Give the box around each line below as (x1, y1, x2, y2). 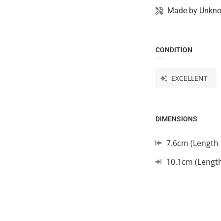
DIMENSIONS (155, 115, 197, 123)
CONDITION (155, 46, 192, 54)
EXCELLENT (171, 74, 208, 83)
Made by (167, 6, 199, 15)
